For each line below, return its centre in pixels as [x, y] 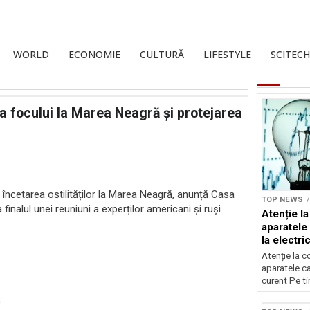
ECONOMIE [94, 54]
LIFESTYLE [227, 54]
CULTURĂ [162, 54]
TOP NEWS [282, 199]
